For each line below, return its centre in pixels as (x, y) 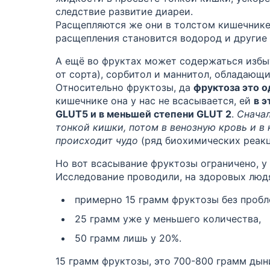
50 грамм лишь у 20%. (128, 238)
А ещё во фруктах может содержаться (149, 61)
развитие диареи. (151, 11)
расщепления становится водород (139, 38)
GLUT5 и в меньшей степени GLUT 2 (143, 114)
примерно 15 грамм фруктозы (147, 199)
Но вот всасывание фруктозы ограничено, (157, 163)
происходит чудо (98, 140)
